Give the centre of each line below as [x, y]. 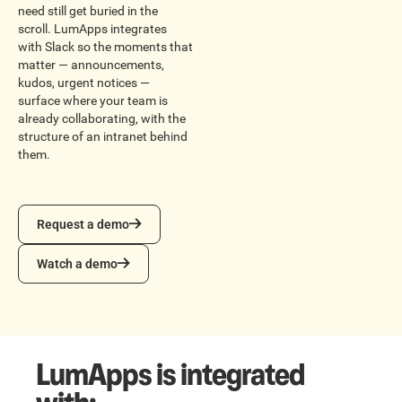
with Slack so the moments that [105, 47]
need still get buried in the [88, 11]
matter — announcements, [91, 65]
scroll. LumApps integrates [92, 29]
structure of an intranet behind [103, 137]
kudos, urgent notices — [84, 83]
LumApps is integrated [170, 375]
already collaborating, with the [102, 119]
